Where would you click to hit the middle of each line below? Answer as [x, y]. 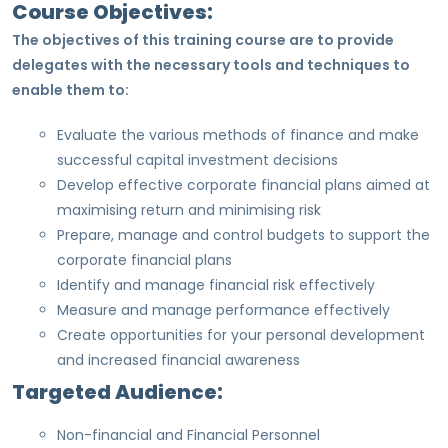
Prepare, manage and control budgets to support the [243, 235]
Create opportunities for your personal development [241, 335]
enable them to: [70, 90]
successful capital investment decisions [197, 160]
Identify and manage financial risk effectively [216, 285]
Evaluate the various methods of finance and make [238, 135]
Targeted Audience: [117, 392]
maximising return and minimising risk [189, 210]
